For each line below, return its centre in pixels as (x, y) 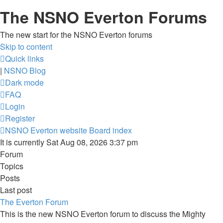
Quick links (24, 58)
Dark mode (24, 82)
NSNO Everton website (46, 130)
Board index (111, 130)
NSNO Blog (25, 70)
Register (20, 118)
